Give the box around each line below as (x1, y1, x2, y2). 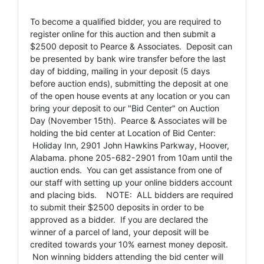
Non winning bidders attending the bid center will (30, 251, 223, 262)
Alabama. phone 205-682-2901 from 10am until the (30, 152, 232, 163)
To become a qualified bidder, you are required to (30, 16, 221, 27)
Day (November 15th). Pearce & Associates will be (30, 115, 227, 126)
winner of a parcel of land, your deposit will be (30, 226, 209, 237)
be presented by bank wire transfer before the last (30, 53, 226, 64)
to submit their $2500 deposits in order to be (30, 202, 204, 212)
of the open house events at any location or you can (30, 90, 230, 101)
